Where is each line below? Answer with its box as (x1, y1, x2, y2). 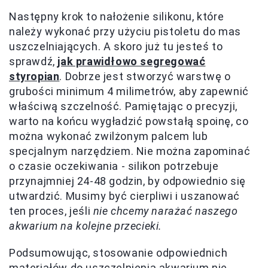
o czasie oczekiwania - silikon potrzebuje (9, 160, 219, 173)
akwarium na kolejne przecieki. (9, 220, 163, 233)
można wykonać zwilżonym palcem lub (9, 130, 208, 143)
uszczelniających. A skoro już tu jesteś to (9, 40, 223, 53)
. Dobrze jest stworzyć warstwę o (59, 70, 231, 83)
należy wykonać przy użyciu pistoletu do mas (9, 25, 241, 38)
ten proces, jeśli (9, 205, 93, 218)
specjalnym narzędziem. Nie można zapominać (9, 145, 251, 158)
